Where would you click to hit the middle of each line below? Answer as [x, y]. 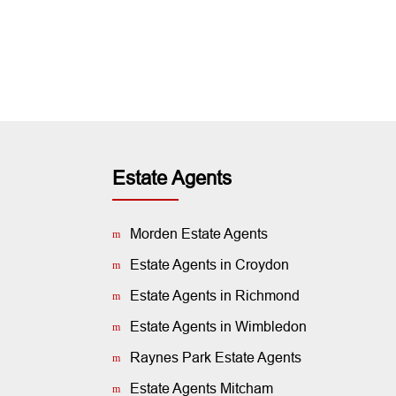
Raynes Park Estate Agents [216, 358]
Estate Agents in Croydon [209, 265]
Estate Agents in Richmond [215, 296]
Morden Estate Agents [199, 234]
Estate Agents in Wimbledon [218, 327]
